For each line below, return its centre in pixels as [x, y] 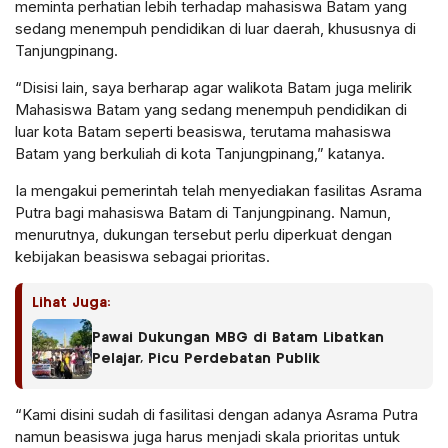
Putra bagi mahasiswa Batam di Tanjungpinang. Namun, [203, 213]
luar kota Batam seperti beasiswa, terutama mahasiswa [203, 132]
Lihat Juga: [71, 303]
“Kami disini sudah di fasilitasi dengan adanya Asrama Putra [216, 415]
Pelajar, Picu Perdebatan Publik [206, 359]
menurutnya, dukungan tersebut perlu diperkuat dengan [203, 235]
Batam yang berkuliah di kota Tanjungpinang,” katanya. [200, 154]
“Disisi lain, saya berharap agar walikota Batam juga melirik [213, 88]
